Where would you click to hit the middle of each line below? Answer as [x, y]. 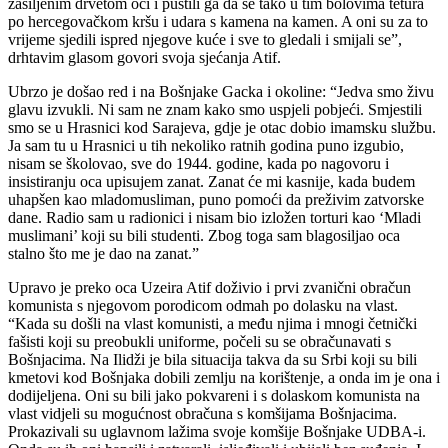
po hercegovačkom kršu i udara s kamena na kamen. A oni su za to [218, 21]
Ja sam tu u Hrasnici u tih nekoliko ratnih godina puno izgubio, [206, 145]
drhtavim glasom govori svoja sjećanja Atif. [144, 57]
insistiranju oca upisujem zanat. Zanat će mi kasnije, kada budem [211, 181]
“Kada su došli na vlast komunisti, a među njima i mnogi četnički [212, 323]
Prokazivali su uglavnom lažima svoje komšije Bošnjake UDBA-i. [217, 431]
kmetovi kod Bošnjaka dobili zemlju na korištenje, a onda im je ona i [224, 377]
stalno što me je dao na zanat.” [103, 253]
